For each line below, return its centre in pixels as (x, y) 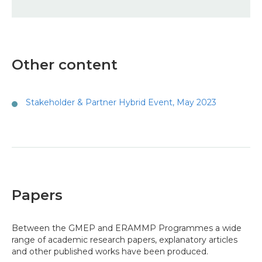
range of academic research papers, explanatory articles (125, 240)
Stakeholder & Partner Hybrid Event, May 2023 (121, 102)
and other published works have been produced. (110, 251)
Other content (65, 65)
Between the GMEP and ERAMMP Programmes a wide (127, 228)
